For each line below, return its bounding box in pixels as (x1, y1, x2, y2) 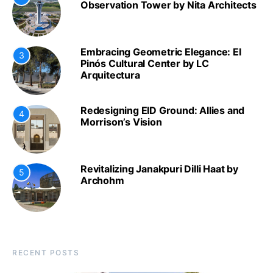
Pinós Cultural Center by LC (80, 57, 209, 70)
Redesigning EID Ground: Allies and (80, 104, 245, 117)
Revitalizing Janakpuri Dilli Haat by (80, 163, 238, 175)
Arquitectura (80, 69, 140, 82)
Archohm (80, 174, 124, 187)
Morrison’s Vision (80, 116, 162, 129)
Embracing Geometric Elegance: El (80, 46, 241, 58)
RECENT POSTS (12, 248, 79, 258)
